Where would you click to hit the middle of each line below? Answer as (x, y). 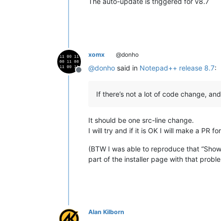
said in (127, 68)
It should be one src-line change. (141, 120)
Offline (90, 75)
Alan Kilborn (106, 212)
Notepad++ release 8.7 (177, 68)
